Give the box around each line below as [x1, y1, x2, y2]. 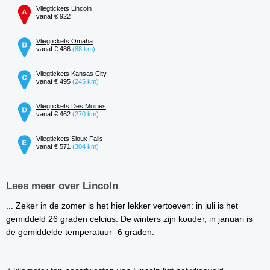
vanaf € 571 [36, 143, 72, 151]
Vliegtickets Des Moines [36, 102, 106, 110]
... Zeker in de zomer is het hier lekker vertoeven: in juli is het [6, 201, 238, 211]
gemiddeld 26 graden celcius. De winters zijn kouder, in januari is [6, 214, 253, 224]
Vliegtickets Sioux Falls [36, 135, 103, 143]
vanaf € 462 [36, 110, 72, 118]
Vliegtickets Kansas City [36, 70, 107, 78]
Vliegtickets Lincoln [36, 5, 92, 13]
